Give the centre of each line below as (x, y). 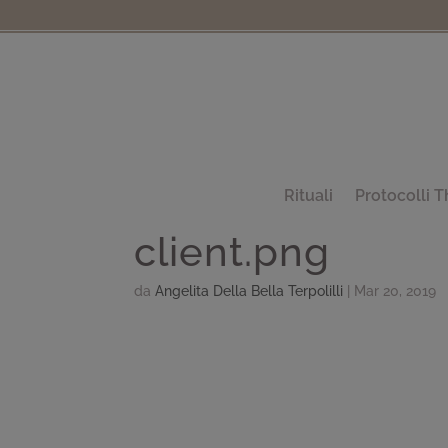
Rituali (308, 195)
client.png (232, 251)
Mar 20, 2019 (395, 290)
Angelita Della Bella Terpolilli (249, 290)
